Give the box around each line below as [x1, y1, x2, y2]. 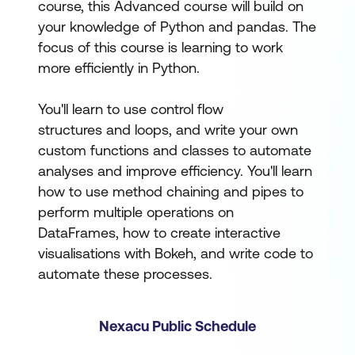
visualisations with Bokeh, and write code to [38, 245, 313, 261]
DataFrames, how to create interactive [38, 224, 281, 241]
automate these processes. [38, 265, 212, 282]
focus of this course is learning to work [38, 39, 283, 55]
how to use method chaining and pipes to [38, 183, 303, 200]
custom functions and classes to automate [38, 142, 311, 158]
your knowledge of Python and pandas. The [38, 18, 316, 35]
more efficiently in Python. [38, 59, 200, 76]
